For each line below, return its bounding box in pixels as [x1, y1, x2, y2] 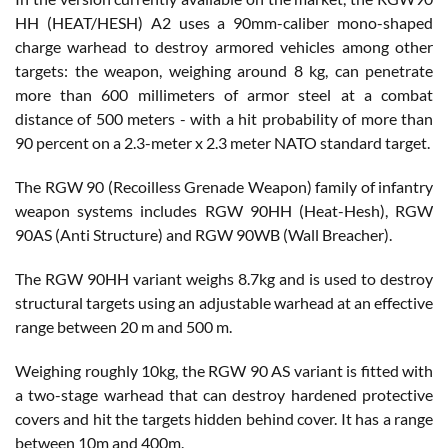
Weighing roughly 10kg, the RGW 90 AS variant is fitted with [15, 360, 433, 380]
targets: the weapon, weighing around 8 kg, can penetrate [15, 60, 433, 80]
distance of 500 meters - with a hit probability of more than [15, 108, 433, 128]
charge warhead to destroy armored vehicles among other [15, 36, 433, 56]
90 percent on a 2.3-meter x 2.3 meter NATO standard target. [15, 132, 430, 152]
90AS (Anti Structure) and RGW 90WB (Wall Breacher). [15, 224, 392, 244]
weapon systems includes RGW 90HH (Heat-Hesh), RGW [15, 200, 433, 220]
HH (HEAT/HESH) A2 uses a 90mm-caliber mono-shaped [15, 12, 433, 32]
